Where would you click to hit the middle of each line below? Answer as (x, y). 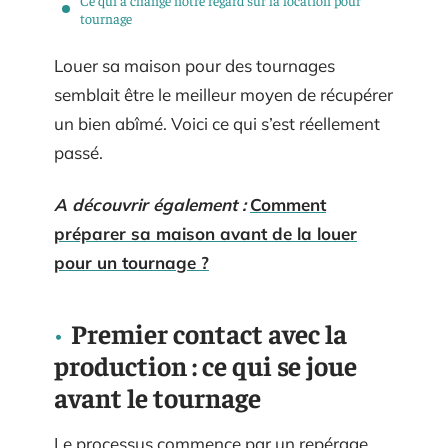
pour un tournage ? (131, 262)
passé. (78, 152)
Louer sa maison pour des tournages (194, 65)
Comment (288, 204)
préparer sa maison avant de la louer (205, 233)
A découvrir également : (150, 204)
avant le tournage (157, 396)
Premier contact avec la (209, 332)
